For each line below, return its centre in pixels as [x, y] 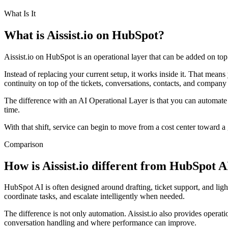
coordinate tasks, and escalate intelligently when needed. [94, 196]
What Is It [20, 13]
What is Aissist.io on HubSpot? [84, 35]
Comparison [24, 144]
